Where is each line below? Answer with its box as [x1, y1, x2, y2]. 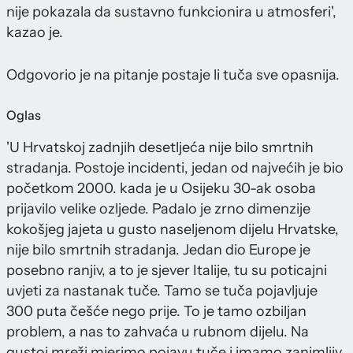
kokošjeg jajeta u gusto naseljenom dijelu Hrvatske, [6, 221, 339, 239]
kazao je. [6, 24, 63, 42]
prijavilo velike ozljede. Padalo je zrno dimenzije [6, 200, 310, 218]
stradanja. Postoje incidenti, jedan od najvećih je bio [6, 159, 344, 177]
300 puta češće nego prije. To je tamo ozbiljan [6, 303, 307, 321]
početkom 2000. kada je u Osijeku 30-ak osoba [6, 180, 316, 198]
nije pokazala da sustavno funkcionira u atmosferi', [6, 3, 336, 21]
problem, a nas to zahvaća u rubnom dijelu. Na [6, 323, 309, 341]
